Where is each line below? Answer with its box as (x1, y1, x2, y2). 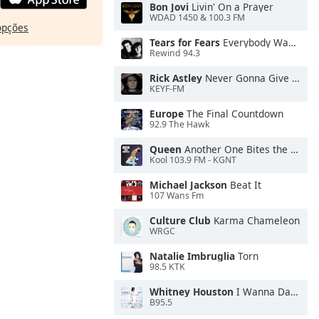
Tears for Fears (150, 36, 220, 49)
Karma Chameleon (211, 214, 300, 227)
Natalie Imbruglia (150, 249, 235, 263)
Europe (150, 107, 184, 120)
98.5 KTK (150, 261, 185, 273)
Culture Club (150, 214, 211, 227)
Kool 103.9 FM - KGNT (150, 154, 236, 167)
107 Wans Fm (150, 189, 204, 202)
